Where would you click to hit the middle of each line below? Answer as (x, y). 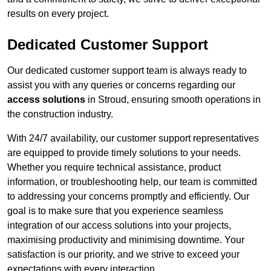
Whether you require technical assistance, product (114, 168)
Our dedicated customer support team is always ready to (127, 71)
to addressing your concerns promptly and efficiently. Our (128, 197)
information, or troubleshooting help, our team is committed (132, 182)
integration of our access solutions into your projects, (119, 226)
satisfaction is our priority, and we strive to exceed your (123, 255)
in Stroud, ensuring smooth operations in (173, 100)
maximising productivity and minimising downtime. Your (126, 240)
